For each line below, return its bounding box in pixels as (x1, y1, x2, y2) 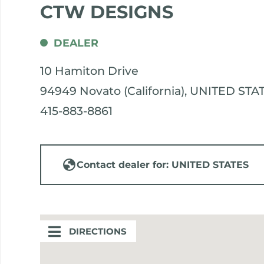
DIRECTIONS (69, 225, 127, 237)
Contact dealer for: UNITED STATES (77, 159, 249, 170)
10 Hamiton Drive (40, 63, 139, 78)
